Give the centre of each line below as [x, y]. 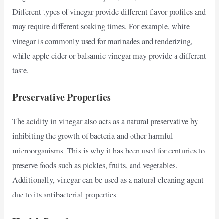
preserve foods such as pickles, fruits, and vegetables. [95, 165]
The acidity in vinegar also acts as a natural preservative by [105, 121]
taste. [21, 70]
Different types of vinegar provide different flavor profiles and [109, 11]
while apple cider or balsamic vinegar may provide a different [109, 55]
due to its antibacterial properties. [66, 195]
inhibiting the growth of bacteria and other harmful [93, 136]
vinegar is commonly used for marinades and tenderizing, [103, 41]
